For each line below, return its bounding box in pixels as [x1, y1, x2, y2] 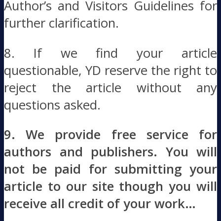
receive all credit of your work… [4, 195, 196, 213]
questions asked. [4, 96, 101, 113]
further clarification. [4, 14, 119, 32]
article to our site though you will [4, 178, 217, 195]
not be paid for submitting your [4, 160, 217, 178]
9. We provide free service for [4, 126, 217, 144]
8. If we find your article [4, 44, 217, 62]
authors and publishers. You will [4, 143, 217, 161]
